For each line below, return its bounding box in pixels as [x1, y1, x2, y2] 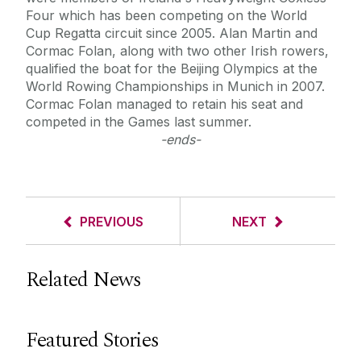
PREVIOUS [80, 214, 143, 230]
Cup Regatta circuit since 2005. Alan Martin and [26, 25, 317, 42]
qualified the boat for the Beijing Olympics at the [26, 60, 317, 77]
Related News [26, 263, 141, 297]
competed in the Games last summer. [26, 114, 251, 131]
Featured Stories [26, 324, 159, 357]
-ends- [160, 131, 201, 148]
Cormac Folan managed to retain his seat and [26, 96, 303, 113]
